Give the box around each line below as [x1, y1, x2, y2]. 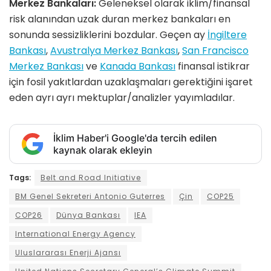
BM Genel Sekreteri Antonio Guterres [15, 191, 165, 201]
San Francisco [182, 43, 249, 57]
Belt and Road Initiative [41, 172, 141, 183]
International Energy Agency [15, 228, 135, 239]
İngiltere [207, 27, 247, 42]
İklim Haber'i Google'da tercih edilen [53, 131, 217, 144]
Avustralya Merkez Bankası [50, 43, 178, 57]
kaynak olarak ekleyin [53, 143, 152, 156]
